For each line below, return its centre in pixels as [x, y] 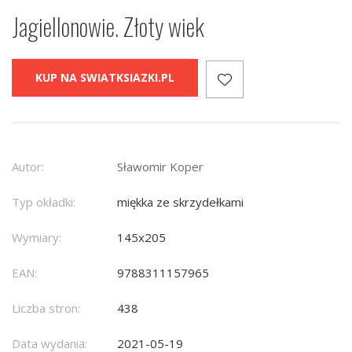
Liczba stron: [46, 308]
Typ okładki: [44, 202]
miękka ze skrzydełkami [180, 202]
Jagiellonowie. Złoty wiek [108, 27]
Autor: [28, 167]
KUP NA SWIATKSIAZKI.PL [105, 78]
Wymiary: [37, 238]
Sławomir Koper [160, 167]
